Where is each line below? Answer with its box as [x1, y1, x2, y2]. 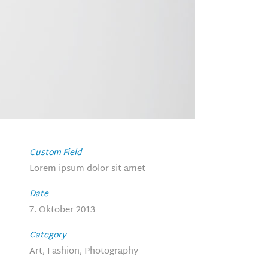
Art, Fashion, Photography [29, 243, 138, 260]
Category [29, 228, 66, 243]
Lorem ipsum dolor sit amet [29, 161, 145, 177]
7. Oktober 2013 [29, 202, 95, 218]
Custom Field [29, 145, 81, 160]
